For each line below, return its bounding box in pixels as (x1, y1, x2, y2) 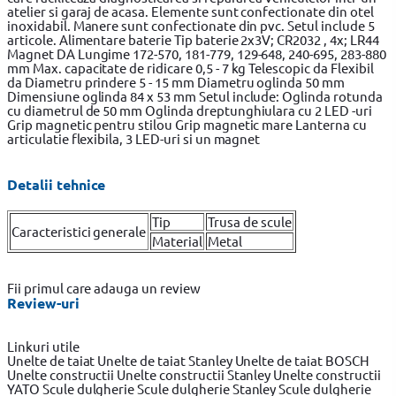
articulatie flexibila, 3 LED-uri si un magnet (7, 130, 261, 147)
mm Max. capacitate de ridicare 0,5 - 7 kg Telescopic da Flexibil (7, 59, 374, 76)
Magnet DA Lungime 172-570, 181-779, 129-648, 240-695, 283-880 (7, 45, 386, 62)
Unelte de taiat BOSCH (234, 352, 369, 369)
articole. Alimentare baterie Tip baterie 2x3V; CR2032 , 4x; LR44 (7, 31, 379, 48)
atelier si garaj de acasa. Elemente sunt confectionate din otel (7, 3, 374, 19)
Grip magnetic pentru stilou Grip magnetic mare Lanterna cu (7, 116, 367, 133)
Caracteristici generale (11, 223, 147, 240)
